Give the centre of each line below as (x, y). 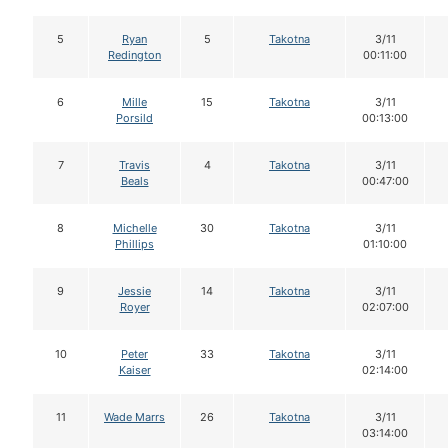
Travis (134, 165)
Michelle (134, 228)
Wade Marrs (134, 417)
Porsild (134, 118)
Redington (134, 55)
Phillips (134, 244)
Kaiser (134, 370)
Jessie (134, 291)
